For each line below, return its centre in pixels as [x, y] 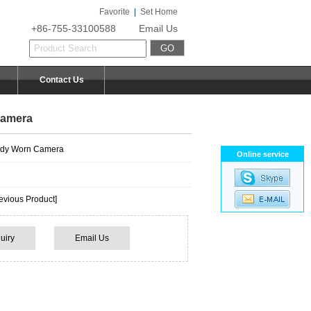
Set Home [159, 12]
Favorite [115, 12]
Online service [262, 154]
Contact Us [61, 80]
